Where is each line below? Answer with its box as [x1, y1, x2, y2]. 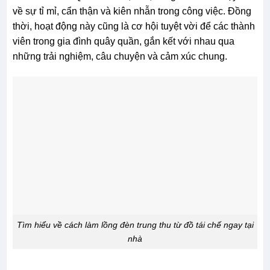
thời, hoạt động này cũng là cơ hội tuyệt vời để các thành [12, 21, 255, 32]
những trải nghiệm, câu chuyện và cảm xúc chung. [12, 51, 227, 62]
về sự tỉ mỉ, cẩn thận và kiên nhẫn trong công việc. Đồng [12, 6, 251, 17]
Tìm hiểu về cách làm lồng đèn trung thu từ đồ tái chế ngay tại [16, 219, 254, 230]
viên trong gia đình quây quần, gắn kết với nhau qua [12, 36, 234, 47]
